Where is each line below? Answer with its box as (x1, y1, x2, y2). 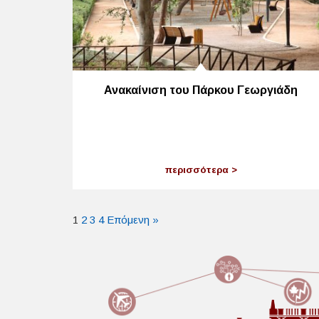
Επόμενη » (107, 214, 159, 226)
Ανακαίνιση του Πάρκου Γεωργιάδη (104, 83, 298, 96)
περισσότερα (164, 164, 231, 176)
